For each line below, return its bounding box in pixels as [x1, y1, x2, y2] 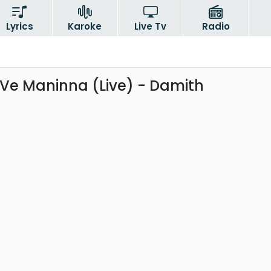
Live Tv [134, 20, 167, 33]
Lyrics [5, 20, 33, 33]
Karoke [68, 20, 102, 33]
